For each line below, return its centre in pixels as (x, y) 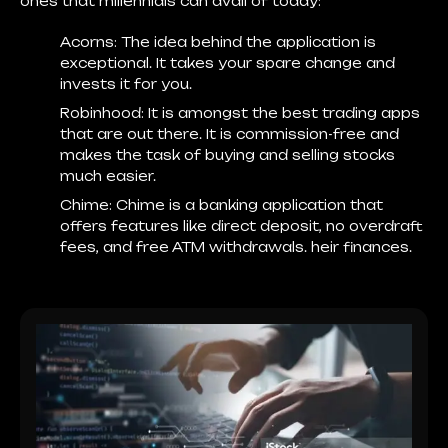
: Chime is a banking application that (246, 205)
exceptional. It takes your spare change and (227, 63)
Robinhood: (102, 113)
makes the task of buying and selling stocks (227, 155)
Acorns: (90, 42)
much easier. (108, 176)
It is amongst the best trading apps (282, 113)
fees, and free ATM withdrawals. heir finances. (236, 247)
